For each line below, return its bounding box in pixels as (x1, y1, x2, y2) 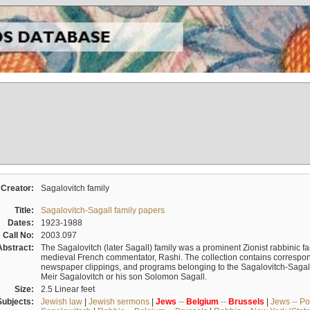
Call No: (2, 230, 38, 240)
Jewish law (40, 296, 82, 307)
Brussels (228, 296, 264, 307)
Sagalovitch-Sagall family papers (40, 205, 165, 215)
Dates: (7, 217, 38, 228)
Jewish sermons (88, 296, 149, 307)
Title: (14, 205, 38, 215)
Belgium (185, 296, 219, 307)
